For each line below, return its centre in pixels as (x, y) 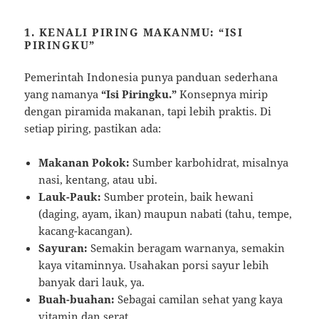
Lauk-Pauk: (70, 196)
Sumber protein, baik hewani (178, 196)
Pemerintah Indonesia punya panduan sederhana (151, 77)
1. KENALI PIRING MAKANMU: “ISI (134, 32)
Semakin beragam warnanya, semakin (187, 247)
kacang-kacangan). (86, 230)
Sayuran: (63, 247)
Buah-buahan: (77, 299)
